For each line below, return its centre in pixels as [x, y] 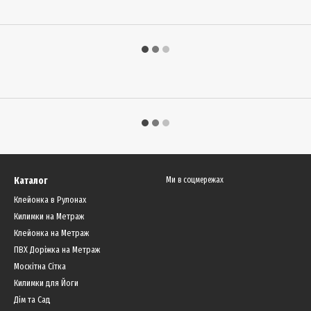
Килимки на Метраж [49, 216]
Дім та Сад [32, 300]
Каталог [31, 181]
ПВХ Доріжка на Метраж [57, 250]
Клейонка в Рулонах [50, 200]
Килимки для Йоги [46, 283]
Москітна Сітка [40, 266]
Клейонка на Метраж [51, 233]
